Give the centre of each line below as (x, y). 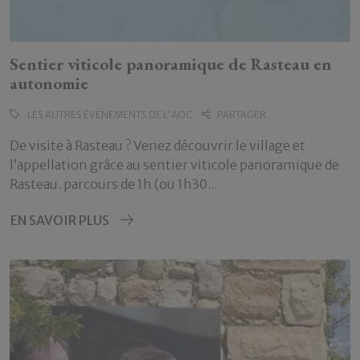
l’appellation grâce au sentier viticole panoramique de (174, 165)
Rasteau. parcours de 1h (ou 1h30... (113, 184)
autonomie (49, 84)
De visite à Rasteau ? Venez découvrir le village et (157, 145)
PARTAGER (241, 115)
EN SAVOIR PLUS (60, 220)
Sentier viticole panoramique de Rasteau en (171, 64)
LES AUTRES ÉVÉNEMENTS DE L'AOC (109, 115)
